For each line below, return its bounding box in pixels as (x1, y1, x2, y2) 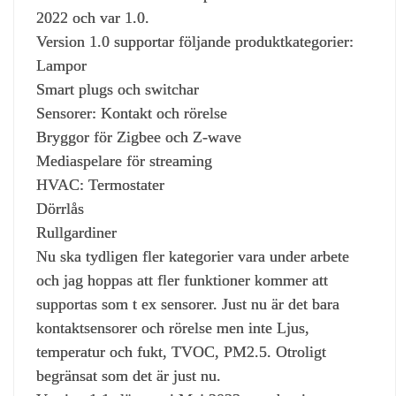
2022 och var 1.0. (36, 8, 149, 27)
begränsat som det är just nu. (36, 366, 221, 385)
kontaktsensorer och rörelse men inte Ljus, (36, 318, 309, 337)
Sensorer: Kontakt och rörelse (36, 103, 227, 122)
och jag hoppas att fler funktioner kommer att (36, 270, 328, 289)
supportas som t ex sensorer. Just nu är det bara (36, 294, 339, 313)
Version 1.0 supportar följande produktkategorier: (36, 32, 354, 50)
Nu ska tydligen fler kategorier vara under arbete (36, 247, 349, 265)
